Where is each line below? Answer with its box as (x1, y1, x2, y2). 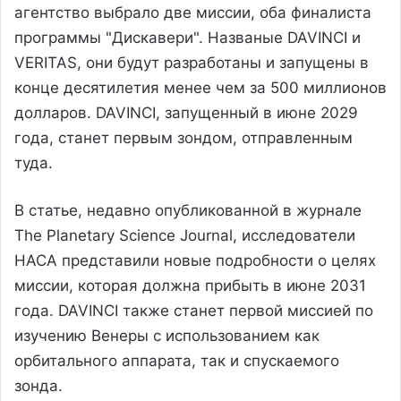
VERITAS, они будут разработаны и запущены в (14, 53, 369, 72)
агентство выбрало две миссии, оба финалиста (14, 3, 371, 21)
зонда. (14, 376, 63, 395)
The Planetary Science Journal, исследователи (14, 226, 355, 244)
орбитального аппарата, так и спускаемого (14, 351, 339, 370)
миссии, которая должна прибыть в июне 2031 (14, 276, 366, 294)
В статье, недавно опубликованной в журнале (14, 200, 362, 219)
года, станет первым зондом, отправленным (14, 128, 353, 147)
